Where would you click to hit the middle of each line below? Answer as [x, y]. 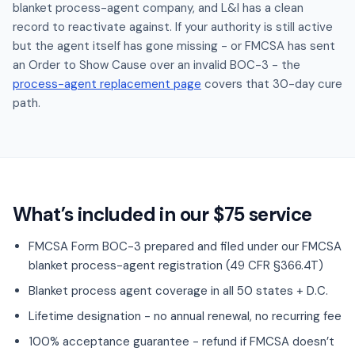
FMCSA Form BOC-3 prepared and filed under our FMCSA [185, 246]
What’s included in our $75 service [162, 214]
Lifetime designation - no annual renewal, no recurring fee [185, 316]
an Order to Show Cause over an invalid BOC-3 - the [157, 65]
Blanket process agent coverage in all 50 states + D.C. [178, 291]
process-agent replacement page [107, 84]
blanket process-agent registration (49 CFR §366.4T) [176, 265]
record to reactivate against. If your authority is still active [173, 27]
